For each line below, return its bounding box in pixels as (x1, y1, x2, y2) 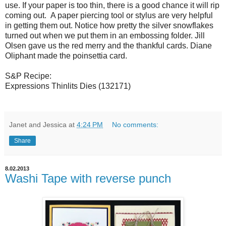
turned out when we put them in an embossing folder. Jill (5, 31, 205, 40)
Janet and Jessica (9, 120, 67, 129)
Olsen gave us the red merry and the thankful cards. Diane (5, 41, 212, 50)
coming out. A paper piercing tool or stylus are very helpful (5, 11, 213, 20)
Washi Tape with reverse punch (5, 171, 171, 185)
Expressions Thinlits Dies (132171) (5, 81, 131, 90)
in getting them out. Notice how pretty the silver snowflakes (5, 21, 213, 30)
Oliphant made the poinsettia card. (5, 51, 127, 60)
